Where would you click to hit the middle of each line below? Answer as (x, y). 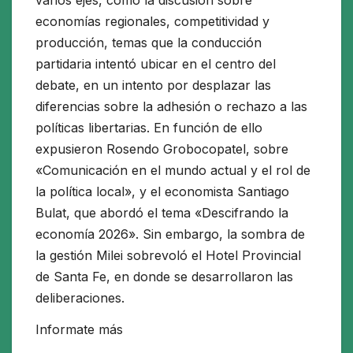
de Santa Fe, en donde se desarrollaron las (164, 276)
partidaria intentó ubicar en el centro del (156, 63)
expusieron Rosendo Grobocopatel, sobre (162, 149)
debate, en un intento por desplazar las (153, 85)
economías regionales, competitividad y (152, 21)
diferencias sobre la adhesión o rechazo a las (171, 106)
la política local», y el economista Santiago (162, 191)
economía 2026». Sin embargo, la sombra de (170, 234)
